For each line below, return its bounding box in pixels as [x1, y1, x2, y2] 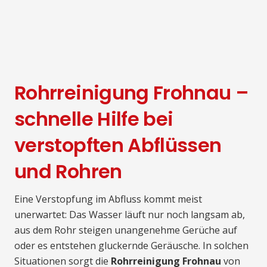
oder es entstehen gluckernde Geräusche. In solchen [14, 239, 249, 253]
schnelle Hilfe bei [14, 105, 173, 133]
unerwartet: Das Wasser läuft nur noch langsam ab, [14, 208, 245, 222]
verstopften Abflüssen [14, 132, 222, 159]
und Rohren [14, 158, 122, 185]
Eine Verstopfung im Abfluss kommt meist [14, 193, 202, 206]
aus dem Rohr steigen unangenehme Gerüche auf [14, 223, 237, 237]
